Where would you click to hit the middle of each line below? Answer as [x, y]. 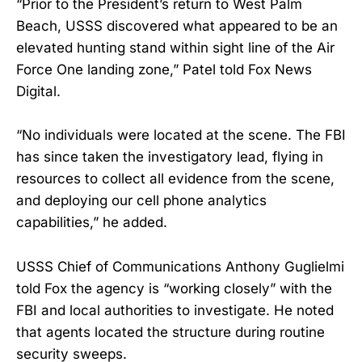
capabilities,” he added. [92, 223]
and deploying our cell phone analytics [141, 201]
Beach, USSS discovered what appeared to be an [177, 26]
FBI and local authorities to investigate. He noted [175, 310]
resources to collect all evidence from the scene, [175, 179]
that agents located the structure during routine [170, 332]
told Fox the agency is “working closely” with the [174, 288]
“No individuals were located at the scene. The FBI [181, 135]
